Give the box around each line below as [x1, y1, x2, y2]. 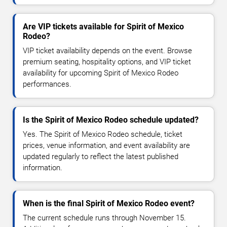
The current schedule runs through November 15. [23, 213, 186, 223]
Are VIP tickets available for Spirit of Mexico [23, 22, 184, 32]
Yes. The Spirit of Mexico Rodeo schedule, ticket [23, 130, 182, 139]
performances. [23, 80, 71, 89]
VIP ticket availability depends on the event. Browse [23, 46, 192, 56]
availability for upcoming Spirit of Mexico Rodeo [23, 68, 178, 78]
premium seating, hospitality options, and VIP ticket [23, 57, 191, 67]
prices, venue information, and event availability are [23, 141, 190, 150]
